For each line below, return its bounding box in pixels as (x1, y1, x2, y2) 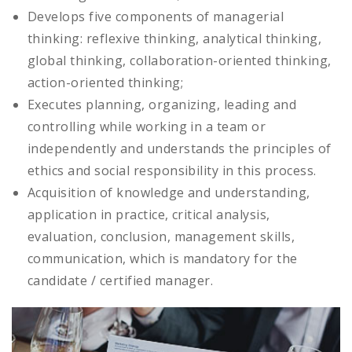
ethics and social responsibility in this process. (27, 161, 317, 179)
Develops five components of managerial (27, 7, 284, 25)
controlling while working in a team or (27, 117, 266, 135)
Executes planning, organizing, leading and (27, 95, 297, 113)
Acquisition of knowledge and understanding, (27, 183, 310, 201)
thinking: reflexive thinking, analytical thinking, (27, 29, 322, 47)
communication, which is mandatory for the (27, 249, 298, 267)
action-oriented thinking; (27, 73, 183, 91)
